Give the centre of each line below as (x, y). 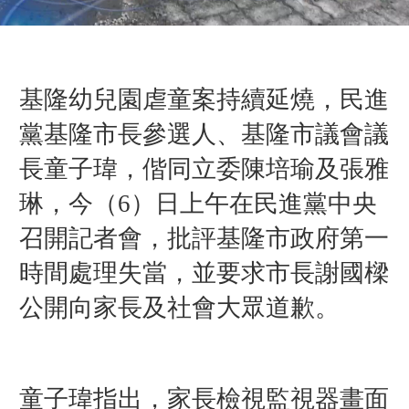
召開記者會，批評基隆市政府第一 (204, 238)
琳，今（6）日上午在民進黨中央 (198, 203)
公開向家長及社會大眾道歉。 (179, 307)
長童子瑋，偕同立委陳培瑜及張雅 (204, 168)
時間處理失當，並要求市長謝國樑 (204, 273)
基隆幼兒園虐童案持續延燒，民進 (204, 99)
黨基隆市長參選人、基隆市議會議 (204, 134)
